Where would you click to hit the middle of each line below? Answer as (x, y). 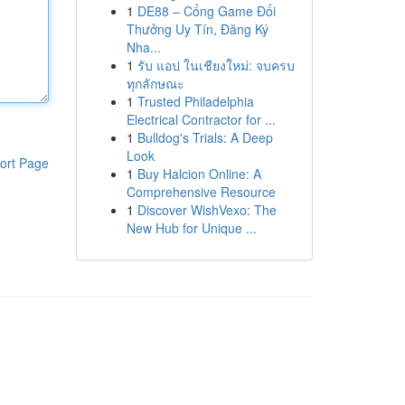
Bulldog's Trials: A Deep (205, 137)
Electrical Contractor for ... (201, 119)
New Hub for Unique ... (191, 228)
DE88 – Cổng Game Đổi (206, 11)
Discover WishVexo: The (207, 210)
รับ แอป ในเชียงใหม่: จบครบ (216, 65)
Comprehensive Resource (201, 192)
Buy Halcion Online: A (199, 174)
